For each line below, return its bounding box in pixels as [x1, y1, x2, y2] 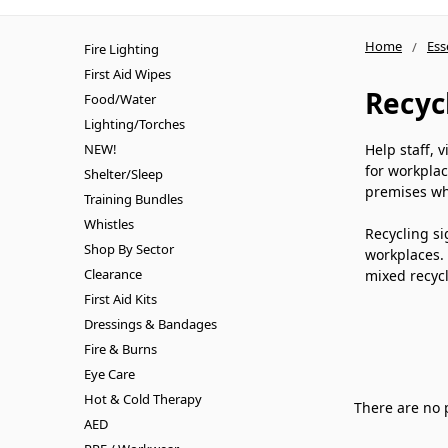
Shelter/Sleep [84, 164, 163, 183]
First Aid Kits [84, 289, 157, 308]
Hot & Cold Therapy [84, 389, 202, 408]
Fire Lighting [84, 39, 159, 58]
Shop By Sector [84, 239, 174, 258]
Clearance [84, 264, 142, 283]
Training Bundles [84, 189, 183, 208]
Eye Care [84, 364, 135, 383]
